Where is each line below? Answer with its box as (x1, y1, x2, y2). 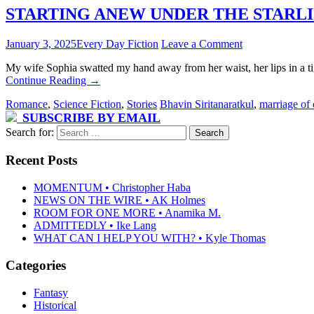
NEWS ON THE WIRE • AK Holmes (34, 194, 205, 207)
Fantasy (34, 286, 68, 299)
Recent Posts (6, 153, 77, 168)
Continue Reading (6, 74, 89, 86)
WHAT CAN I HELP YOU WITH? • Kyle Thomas (34, 232, 266, 245)
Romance (6, 97, 48, 110)
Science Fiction (53, 97, 121, 110)
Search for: (6, 125, 54, 138)
